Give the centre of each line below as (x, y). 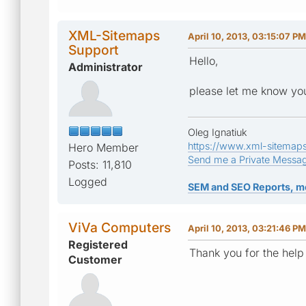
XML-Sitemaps (114, 35)
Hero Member (103, 147)
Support (94, 50)
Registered (98, 244)
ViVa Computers (120, 227)
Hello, (204, 60)
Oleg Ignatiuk (218, 132)
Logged (88, 181)
